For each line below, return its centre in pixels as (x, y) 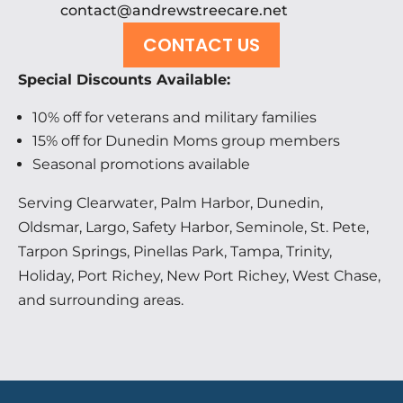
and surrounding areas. (101, 300)
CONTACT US (201, 45)
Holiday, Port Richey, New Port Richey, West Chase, (199, 275)
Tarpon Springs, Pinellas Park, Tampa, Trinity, (175, 251)
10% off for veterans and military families (175, 117)
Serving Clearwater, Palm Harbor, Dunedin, (170, 202)
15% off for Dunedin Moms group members (186, 140)
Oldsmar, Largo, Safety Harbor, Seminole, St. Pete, (193, 227)
